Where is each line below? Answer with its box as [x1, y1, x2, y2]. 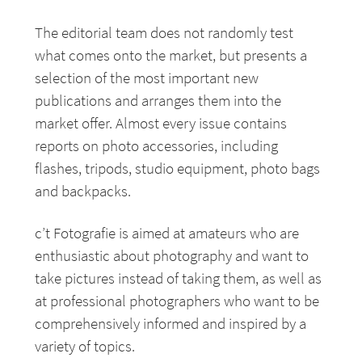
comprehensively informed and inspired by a [35, 314, 307, 333]
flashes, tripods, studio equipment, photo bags [35, 158, 321, 178]
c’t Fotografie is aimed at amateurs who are [35, 223, 300, 242]
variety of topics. [35, 336, 136, 356]
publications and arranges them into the [35, 90, 282, 110]
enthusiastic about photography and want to [35, 246, 309, 265]
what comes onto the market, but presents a [35, 45, 308, 65]
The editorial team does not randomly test [35, 23, 294, 42]
